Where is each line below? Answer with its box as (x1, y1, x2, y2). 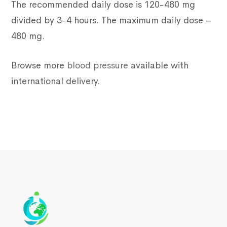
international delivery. (11, 75, 100, 87)
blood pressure (67, 60, 129, 71)
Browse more (11, 60, 67, 71)
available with (128, 60, 189, 71)
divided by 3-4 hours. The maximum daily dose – (11, 15, 212, 26)
